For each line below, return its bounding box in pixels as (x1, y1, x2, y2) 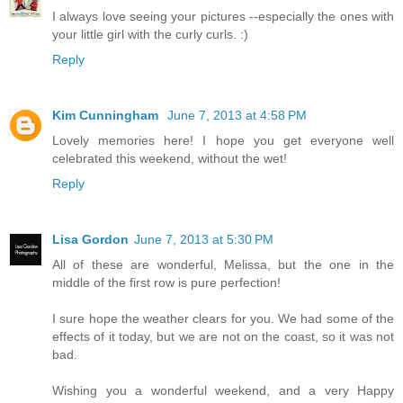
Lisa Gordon (52, 232, 129, 247)
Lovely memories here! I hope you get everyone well (52, 133, 394, 148)
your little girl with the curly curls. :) (52, 27, 248, 42)
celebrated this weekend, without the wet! (52, 151, 287, 166)
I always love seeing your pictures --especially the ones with (52, 9, 394, 24)
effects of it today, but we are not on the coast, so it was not (52, 329, 394, 345)
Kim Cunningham (52, 108, 162, 123)
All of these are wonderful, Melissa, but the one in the (52, 257, 394, 273)
